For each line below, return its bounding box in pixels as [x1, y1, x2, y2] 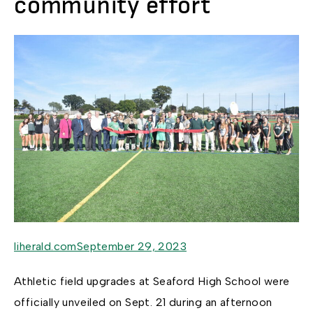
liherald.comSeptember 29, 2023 [14, 240, 187, 254]
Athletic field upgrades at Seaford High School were [14, 275, 290, 289]
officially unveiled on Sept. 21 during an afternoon [14, 296, 272, 310]
